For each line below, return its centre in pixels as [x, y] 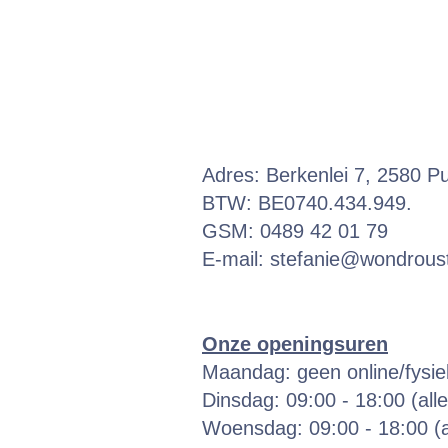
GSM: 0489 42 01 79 [295, 231]
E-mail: [236, 259]
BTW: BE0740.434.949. [307, 203]
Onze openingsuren [295, 344]
